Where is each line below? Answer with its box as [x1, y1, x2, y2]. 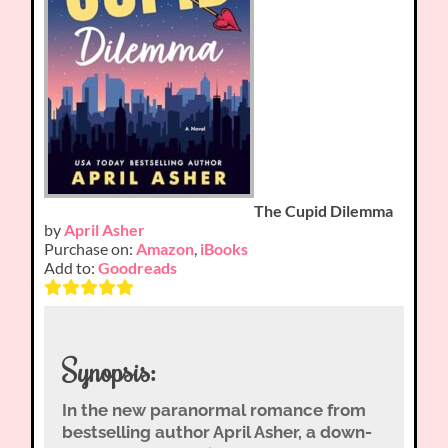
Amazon [136, 239, 195, 259]
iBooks [200, 239, 249, 259]
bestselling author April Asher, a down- [61, 421, 372, 442]
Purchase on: [44, 239, 137, 259]
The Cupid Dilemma [254, 201, 394, 221]
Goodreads [98, 258, 178, 278]
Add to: [44, 258, 99, 278]
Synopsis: [61, 351, 156, 390]
